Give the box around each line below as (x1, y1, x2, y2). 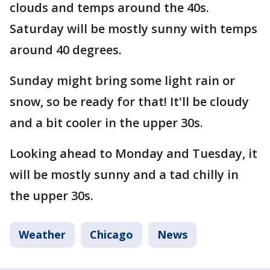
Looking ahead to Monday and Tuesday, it (10, 145, 257, 162)
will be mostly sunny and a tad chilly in (10, 166, 239, 183)
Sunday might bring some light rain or (10, 72, 235, 89)
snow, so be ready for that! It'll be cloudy (10, 93, 249, 110)
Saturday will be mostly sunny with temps (10, 20, 257, 37)
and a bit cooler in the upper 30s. (10, 115, 203, 131)
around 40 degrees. (10, 42, 122, 58)
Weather (19, 227, 66, 242)
